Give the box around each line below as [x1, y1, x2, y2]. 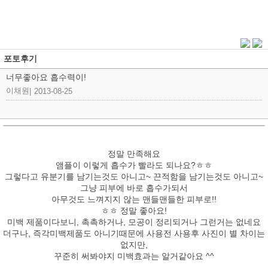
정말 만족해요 [108, 149, 160, 159]
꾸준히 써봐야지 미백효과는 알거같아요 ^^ [54, 251, 214, 261]
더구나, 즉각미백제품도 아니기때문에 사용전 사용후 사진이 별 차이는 [3, 229, 265, 238]
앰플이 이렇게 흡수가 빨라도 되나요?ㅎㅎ [56, 160, 212, 170]
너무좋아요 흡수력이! [6, 72, 86, 82]
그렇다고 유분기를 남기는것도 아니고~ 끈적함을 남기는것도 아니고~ [5, 172, 263, 181]
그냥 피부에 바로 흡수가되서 [80, 183, 188, 193]
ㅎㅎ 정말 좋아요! [101, 206, 167, 215]
